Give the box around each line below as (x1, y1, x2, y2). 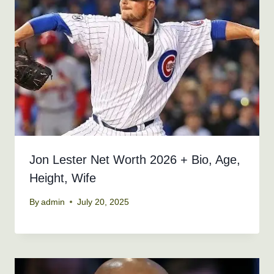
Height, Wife (29, 171, 96, 185)
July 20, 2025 (77, 197, 130, 207)
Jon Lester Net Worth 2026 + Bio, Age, (29, 153, 240, 167)
